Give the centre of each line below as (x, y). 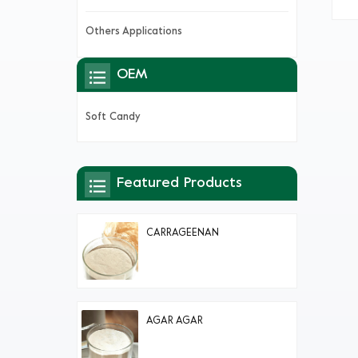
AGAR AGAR (175, 321)
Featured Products (179, 184)
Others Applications (134, 32)
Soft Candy (113, 117)
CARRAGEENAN (183, 234)
